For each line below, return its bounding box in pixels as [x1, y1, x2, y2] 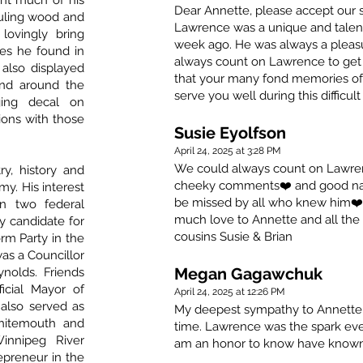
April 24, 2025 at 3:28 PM [174, 145, 281, 157]
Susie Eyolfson [174, 123, 286, 143]
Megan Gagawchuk [174, 264, 322, 284]
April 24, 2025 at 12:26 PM [174, 286, 285, 298]
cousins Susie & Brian [174, 229, 293, 245]
